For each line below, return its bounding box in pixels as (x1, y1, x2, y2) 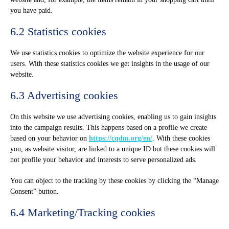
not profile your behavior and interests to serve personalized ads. (10, 156, 197, 164)
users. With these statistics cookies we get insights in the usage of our (10, 60, 210, 67)
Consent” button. (10, 188, 59, 195)
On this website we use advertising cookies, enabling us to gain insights (10, 113, 216, 121)
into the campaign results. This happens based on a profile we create (10, 124, 207, 131)
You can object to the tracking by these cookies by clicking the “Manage (10, 177, 219, 185)
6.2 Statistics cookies (10, 25, 106, 38)
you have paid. (10, 7, 53, 14)
